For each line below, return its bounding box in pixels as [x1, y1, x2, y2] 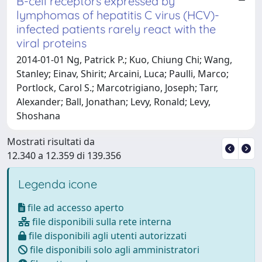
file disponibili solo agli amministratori [27, 243, 199, 256]
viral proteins [16, 35, 87, 50]
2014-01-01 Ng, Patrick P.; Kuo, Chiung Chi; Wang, [16, 53, 232, 66]
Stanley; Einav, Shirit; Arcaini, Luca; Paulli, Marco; [16, 67, 229, 80]
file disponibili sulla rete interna [30, 215, 171, 228]
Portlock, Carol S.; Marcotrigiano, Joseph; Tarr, [16, 81, 218, 94]
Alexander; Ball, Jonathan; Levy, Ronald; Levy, [16, 95, 211, 108]
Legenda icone [18, 176, 97, 191]
